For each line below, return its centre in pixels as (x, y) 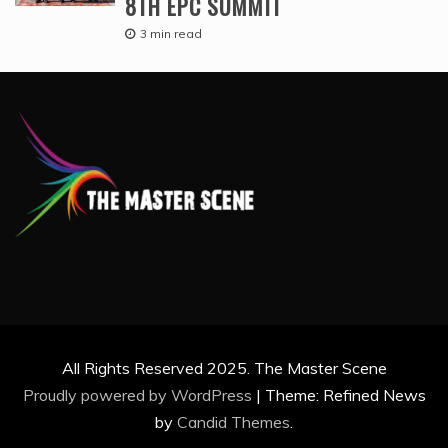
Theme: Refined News (345, 394)
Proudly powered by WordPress (139, 394)
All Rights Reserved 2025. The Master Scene (224, 367)
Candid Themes (233, 421)
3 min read (171, 33)
